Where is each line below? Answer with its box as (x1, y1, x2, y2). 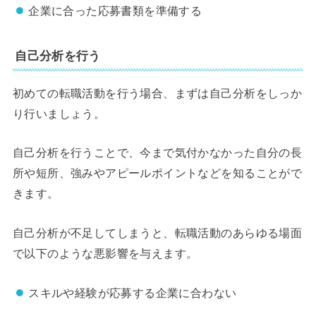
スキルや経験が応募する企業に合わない (28, 286, 237, 300)
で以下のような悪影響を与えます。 (12, 246, 198, 260)
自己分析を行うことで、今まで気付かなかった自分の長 (12, 146, 303, 159)
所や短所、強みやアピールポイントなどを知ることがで (12, 166, 303, 180)
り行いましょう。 (12, 107, 106, 121)
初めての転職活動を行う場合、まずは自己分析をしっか (12, 87, 303, 100)
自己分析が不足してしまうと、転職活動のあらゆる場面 (12, 226, 303, 239)
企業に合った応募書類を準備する (28, 4, 202, 17)
